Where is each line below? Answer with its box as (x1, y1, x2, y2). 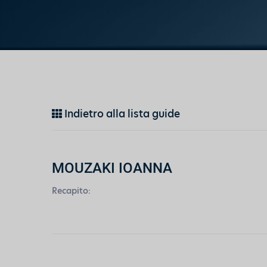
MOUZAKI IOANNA (52, 158, 172, 177)
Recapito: (52, 185, 91, 197)
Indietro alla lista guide (62, 107, 180, 121)
